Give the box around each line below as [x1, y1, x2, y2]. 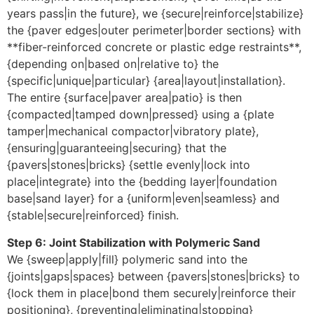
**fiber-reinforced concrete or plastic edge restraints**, [7, 40, 301, 55]
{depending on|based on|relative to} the [7, 57, 219, 71]
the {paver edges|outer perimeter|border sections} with [7, 23, 301, 38]
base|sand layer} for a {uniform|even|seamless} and [7, 191, 280, 206]
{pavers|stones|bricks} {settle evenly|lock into [7, 158, 250, 172]
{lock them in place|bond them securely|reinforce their [7, 285, 296, 300]
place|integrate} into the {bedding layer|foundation [7, 175, 277, 189]
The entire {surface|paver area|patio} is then [7, 90, 242, 105]
